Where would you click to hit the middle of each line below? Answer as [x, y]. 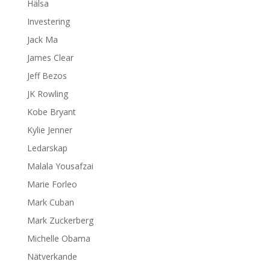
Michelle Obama [58, 238]
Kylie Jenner [49, 130]
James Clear [50, 58]
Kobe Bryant [51, 112]
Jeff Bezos [47, 76]
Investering [48, 21]
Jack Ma [42, 39]
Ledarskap [47, 148]
